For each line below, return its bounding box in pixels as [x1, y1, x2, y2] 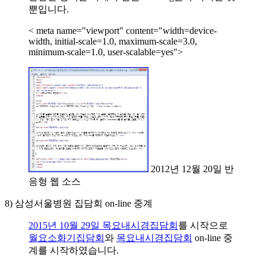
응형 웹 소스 [28, 176, 81, 186]
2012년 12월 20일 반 [148, 163, 234, 174]
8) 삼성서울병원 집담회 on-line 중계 [5, 198, 153, 208]
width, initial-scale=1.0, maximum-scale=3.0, [28, 36, 197, 47]
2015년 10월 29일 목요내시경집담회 [28, 220, 178, 230]
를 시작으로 [178, 220, 228, 230]
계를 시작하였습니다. [28, 245, 119, 255]
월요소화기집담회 [28, 232, 104, 243]
